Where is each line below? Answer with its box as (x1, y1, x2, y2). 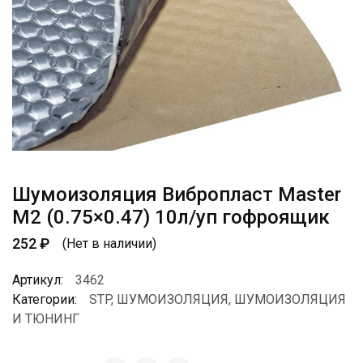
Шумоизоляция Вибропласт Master (12, 183, 341, 207)
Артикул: (12, 272, 63, 288)
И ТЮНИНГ (12, 311, 79, 327)
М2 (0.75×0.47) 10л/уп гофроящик (12, 206, 330, 229)
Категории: (12, 292, 77, 308)
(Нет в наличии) (62, 235, 156, 251)
